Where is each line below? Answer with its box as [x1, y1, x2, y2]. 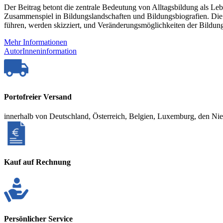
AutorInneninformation [4, 46, 77, 55]
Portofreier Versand [4, 92, 72, 101]
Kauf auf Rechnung [4, 158, 71, 167]
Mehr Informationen [4, 37, 67, 46]
